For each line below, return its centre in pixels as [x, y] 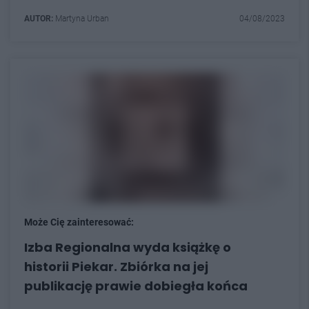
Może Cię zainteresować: [79, 222]
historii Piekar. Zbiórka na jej [116, 267]
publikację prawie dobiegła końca [136, 286]
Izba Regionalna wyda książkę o [128, 247]
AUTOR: [39, 19]
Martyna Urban [81, 19]
